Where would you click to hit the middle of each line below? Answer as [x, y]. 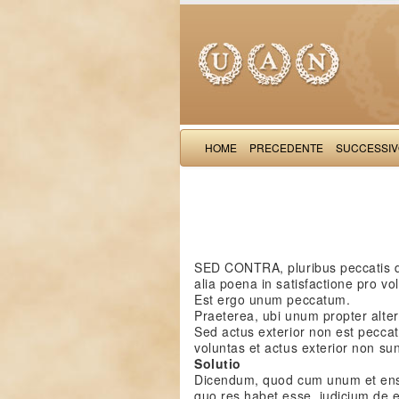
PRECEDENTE [286, 147]
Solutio [218, 363]
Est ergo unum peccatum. [273, 299]
